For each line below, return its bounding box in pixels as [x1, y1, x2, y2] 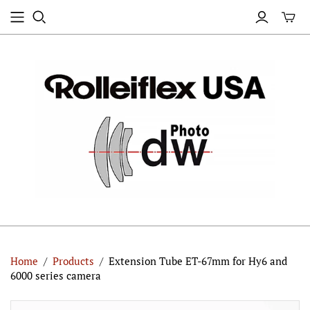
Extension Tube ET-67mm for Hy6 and [109, 254, 287, 268]
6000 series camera [10, 268, 101, 282]
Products [53, 254, 94, 268]
